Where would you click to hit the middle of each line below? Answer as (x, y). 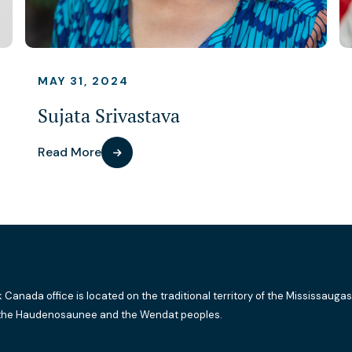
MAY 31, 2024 (83, 81)
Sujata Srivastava (109, 116)
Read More (70, 152)
